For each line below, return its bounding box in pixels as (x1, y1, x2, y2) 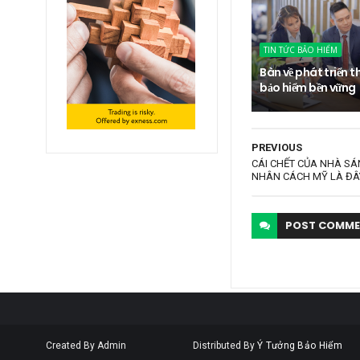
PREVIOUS (252, 141, 303, 153)
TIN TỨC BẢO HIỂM (264, 43, 338, 55)
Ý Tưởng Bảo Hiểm (257, 339, 342, 351)
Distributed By (190, 339, 257, 351)
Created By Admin (46, 339, 129, 351)
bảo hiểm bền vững (260, 79, 356, 96)
